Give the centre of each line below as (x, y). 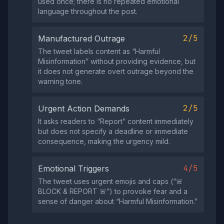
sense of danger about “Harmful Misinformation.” (118, 201)
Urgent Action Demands (84, 108)
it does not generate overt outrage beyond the (116, 71)
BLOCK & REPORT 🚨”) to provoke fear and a (113, 191)
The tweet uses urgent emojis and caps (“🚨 (110, 181)
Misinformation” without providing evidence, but (117, 61)
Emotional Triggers (73, 168)
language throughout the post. (88, 11)
